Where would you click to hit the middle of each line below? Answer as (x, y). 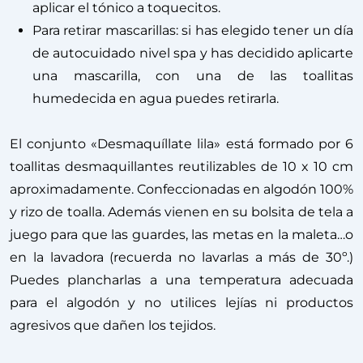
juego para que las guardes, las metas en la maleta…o (181, 234)
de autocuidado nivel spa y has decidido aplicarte (193, 53)
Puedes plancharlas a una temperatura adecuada (181, 280)
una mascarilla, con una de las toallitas (193, 75)
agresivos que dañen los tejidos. (113, 325)
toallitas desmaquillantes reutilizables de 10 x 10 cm (181, 166)
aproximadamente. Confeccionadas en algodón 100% (181, 189)
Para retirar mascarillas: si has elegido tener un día (193, 30)
